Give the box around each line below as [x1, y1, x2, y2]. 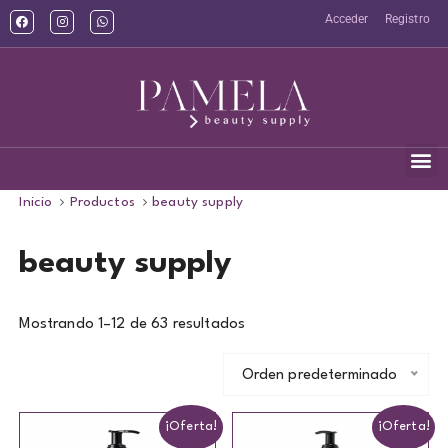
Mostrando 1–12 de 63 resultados [19, 316, 246, 332]
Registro [384, 12, 430, 26]
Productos [69, 194, 135, 209]
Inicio [19, 194, 53, 209]
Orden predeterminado [241, 367, 398, 383]
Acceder [324, 12, 369, 26]
